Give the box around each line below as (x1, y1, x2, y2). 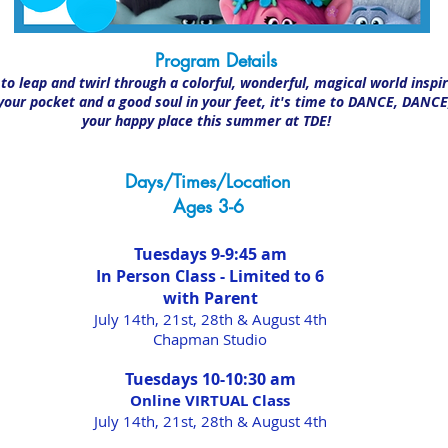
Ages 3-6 (172, 194, 244, 218)
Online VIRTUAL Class (130, 390, 290, 411)
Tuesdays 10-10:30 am (124, 368, 296, 390)
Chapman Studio (153, 329, 267, 349)
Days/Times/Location (125, 169, 291, 193)
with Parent (162, 287, 258, 309)
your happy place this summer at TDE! (81, 111, 339, 130)
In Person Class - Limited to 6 (96, 265, 324, 287)
